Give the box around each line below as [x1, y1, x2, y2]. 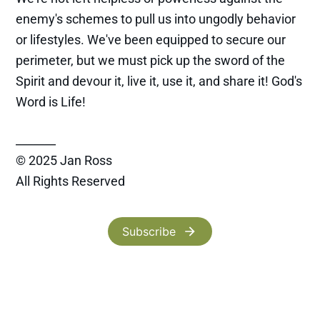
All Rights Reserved [16, 173, 126, 189]
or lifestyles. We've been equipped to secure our [16, 31, 286, 47]
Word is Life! [16, 94, 86, 109]
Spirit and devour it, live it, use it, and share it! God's [16, 73, 303, 89]
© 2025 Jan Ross [16, 152, 113, 168]
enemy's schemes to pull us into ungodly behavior [16, 11, 296, 26]
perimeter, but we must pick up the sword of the [16, 52, 286, 68]
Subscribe [121, 224, 176, 239]
